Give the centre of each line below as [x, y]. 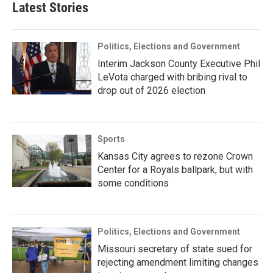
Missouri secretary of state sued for [175, 249]
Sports [111, 139]
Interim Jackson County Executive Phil [179, 64]
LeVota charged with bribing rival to [172, 77]
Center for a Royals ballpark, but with [175, 170]
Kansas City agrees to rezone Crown [175, 157]
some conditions [133, 183]
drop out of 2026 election [151, 91]
